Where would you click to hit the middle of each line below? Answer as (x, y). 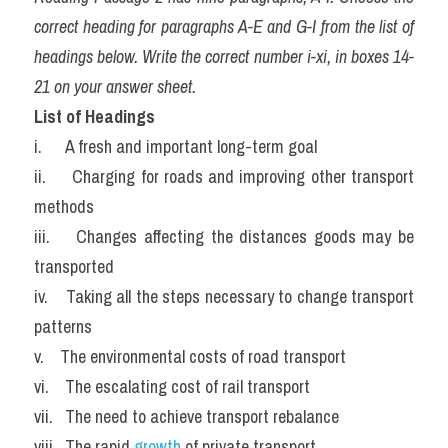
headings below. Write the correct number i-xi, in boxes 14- (224, 56)
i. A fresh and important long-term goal (175, 146)
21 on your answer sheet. (115, 86)
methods (64, 206)
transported (74, 266)
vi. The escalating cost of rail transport (172, 386)
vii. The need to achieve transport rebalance (186, 416)
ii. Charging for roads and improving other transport (224, 176)
